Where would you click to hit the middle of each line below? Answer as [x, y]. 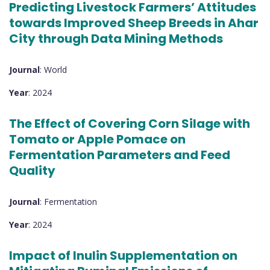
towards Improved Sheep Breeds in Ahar [134, 23]
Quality [32, 171]
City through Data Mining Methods [116, 39]
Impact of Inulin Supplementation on [123, 256]
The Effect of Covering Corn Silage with [130, 124]
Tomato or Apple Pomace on [97, 140]
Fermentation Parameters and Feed [120, 155]
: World [53, 69]
